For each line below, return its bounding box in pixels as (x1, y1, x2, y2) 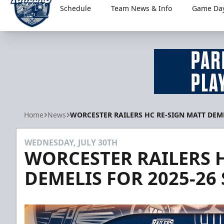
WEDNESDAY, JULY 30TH (24, 137, 117, 148)
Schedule (59, 3, 91, 13)
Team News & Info (110, 3, 172, 13)
